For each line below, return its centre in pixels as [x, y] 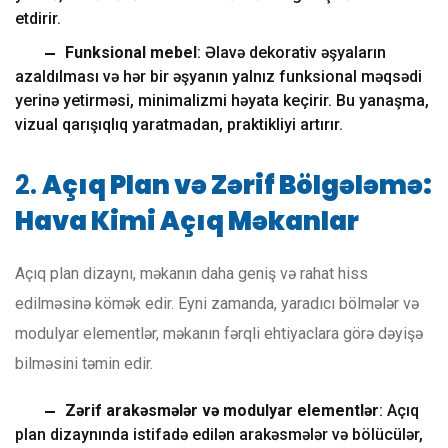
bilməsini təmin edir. [84, 363]
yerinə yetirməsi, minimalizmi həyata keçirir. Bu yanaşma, [222, 100]
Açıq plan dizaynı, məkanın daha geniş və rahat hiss [191, 273]
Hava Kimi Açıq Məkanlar [187, 221]
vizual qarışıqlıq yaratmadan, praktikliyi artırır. [179, 124]
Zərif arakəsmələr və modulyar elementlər [222, 410]
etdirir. [38, 18]
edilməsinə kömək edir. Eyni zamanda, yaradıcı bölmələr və [217, 303]
